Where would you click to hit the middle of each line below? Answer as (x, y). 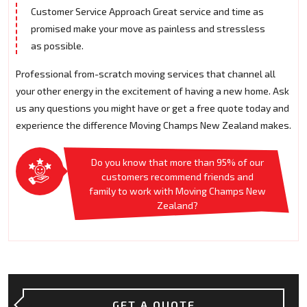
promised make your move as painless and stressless (148, 29)
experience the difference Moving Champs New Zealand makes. (153, 125)
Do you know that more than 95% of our (177, 162)
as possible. (57, 46)
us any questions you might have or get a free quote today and (152, 108)
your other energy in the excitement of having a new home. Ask (152, 91)
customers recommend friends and (177, 177)
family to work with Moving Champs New (177, 191)
